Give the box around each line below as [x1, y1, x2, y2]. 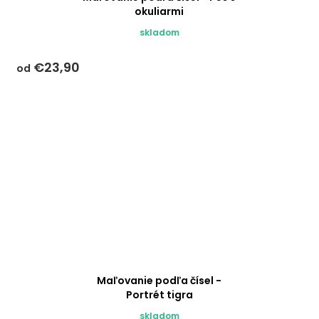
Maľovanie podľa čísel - [97, 273, 222, 288]
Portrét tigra [125, 288, 193, 303]
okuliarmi [135, 4, 184, 19]
